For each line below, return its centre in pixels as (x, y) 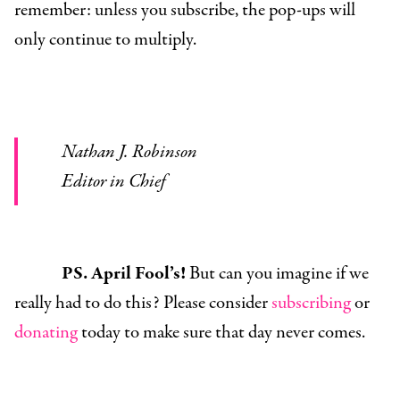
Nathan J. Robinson (136, 153)
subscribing (311, 304)
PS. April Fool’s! (123, 274)
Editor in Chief (119, 182)
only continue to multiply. (105, 40)
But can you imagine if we (277, 274)
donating (46, 333)
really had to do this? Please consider (143, 304)
